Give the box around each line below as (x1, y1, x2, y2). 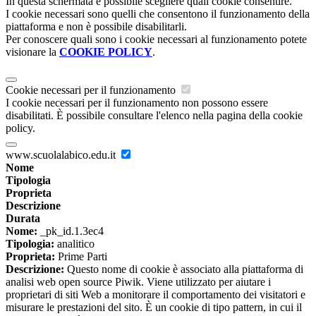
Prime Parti (55, 250, 107, 263)
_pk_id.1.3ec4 (37, 225, 104, 238)
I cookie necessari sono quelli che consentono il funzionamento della (6, 8, 310, 20)
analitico (54, 238, 95, 250)
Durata (6, 212, 40, 225)
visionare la (6, 46, 59, 59)
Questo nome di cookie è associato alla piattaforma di (64, 263, 303, 276)
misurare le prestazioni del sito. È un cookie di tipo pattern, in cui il (6, 301, 302, 314)
